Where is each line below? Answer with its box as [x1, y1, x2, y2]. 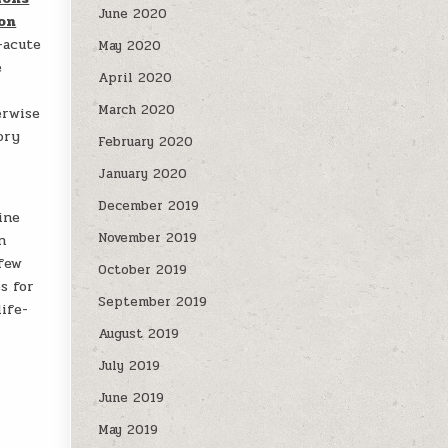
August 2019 [98, 324, 180, 344]
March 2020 [98, 100, 176, 120]
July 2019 [98, 356, 161, 376]
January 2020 [98, 164, 188, 184]
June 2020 [98, 4, 168, 24]
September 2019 [98, 292, 208, 312]
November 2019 [98, 228, 198, 248]
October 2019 [98, 260, 188, 280]
